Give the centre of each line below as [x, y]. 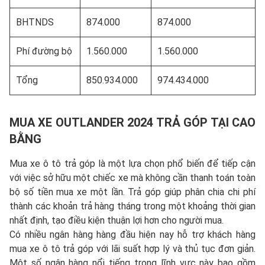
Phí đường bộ [44, 51]
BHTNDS [35, 22]
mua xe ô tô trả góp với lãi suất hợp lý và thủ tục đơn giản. [132, 249]
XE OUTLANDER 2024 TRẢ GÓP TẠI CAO [147, 123]
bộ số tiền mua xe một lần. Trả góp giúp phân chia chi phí [132, 192]
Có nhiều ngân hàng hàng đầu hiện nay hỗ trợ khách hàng [132, 235]
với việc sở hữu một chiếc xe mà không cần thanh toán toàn [132, 178]
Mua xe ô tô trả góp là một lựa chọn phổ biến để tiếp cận [132, 164]
